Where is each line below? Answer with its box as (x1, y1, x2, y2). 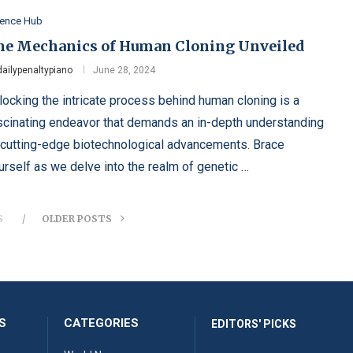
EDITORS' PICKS (211, 318, 297, 331)
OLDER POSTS (42, 213, 115, 225)
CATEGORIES (64, 316, 139, 331)
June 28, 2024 (92, 65, 155, 76)
